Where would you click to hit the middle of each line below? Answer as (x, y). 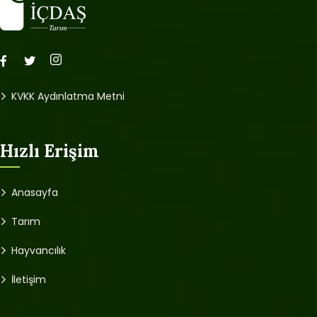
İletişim (29, 279)
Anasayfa (35, 192)
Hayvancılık (39, 250)
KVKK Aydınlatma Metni (68, 96)
